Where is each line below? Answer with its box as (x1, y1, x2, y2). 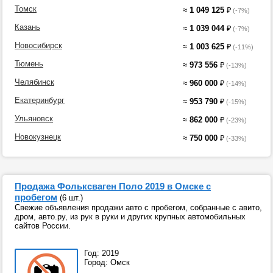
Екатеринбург (15, 96, 65, 105)
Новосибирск (15, 41, 62, 50)
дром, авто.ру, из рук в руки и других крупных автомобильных (15, 212, 246, 221)
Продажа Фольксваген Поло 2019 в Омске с (15, 181, 211, 191)
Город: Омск (84, 258, 130, 267)
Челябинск (15, 77, 54, 87)
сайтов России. (15, 221, 71, 230)
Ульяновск (15, 114, 53, 123)
